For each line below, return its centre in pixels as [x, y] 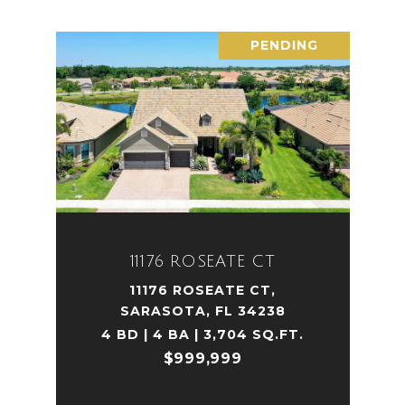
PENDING [284, 45]
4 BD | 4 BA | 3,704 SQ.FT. [202, 334]
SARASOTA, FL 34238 [202, 311]
